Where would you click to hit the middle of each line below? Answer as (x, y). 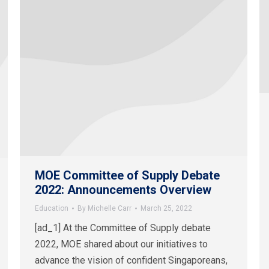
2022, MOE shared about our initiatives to (121, 244)
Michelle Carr (110, 209)
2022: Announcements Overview (123, 190)
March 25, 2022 (166, 209)
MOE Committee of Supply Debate (127, 176)
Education (52, 209)
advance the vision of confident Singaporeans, (131, 261)
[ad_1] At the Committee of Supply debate (123, 228)
